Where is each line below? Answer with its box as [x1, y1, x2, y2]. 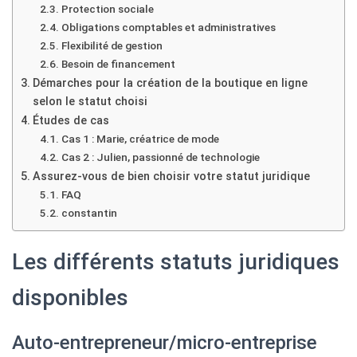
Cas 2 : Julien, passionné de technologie [61, 151, 260, 163]
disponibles [12, 284, 128, 311]
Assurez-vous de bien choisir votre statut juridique [32, 170, 310, 183]
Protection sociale [61, 2, 154, 15]
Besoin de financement [61, 57, 175, 70]
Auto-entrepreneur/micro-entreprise [12, 331, 317, 354]
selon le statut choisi [32, 95, 147, 108]
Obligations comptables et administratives [61, 21, 276, 33]
